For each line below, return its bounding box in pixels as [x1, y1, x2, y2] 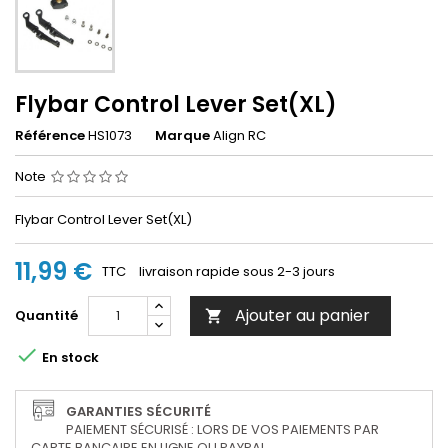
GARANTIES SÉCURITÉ [66, 402, 211, 422]
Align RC [213, 126, 266, 146]
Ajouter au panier [235, 304, 370, 328]
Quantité [15, 306, 78, 326]
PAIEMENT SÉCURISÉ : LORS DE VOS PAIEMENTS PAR [66, 420, 379, 440]
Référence [15, 126, 85, 146]
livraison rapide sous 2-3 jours [139, 262, 335, 282]
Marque [155, 126, 210, 146]
